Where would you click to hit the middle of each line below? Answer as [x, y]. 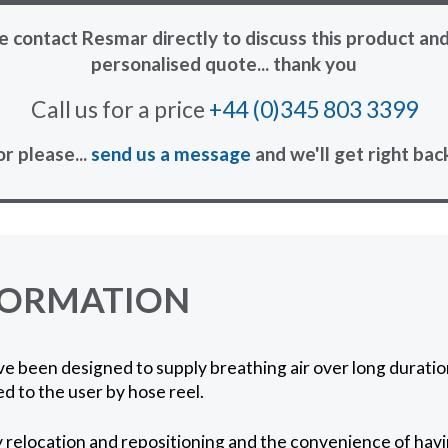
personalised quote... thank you [224, 63]
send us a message [171, 153]
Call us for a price [119, 108]
